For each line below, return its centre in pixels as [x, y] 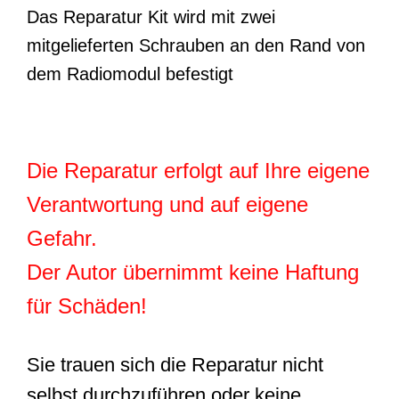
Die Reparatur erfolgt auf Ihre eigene [198, 171]
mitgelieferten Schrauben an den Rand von [196, 45]
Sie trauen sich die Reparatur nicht [175, 365]
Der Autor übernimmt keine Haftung [193, 272]
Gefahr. [62, 238]
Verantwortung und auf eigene [167, 204]
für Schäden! [87, 306]
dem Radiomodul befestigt [130, 74]
